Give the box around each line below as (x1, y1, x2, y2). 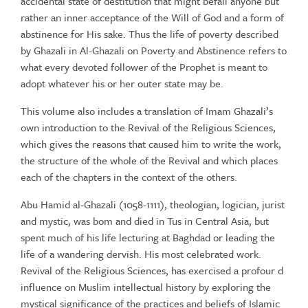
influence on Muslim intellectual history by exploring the (21, 279, 271, 294)
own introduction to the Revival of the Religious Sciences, (21, 120, 276, 135)
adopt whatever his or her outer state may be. (21, 76, 223, 91)
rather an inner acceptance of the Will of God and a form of (21, 10, 284, 25)
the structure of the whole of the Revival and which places (21, 153, 278, 168)
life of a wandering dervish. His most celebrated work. (21, 246, 261, 261)
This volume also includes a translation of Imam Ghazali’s (21, 103, 273, 118)
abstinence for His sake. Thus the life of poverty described (21, 26, 278, 41)
